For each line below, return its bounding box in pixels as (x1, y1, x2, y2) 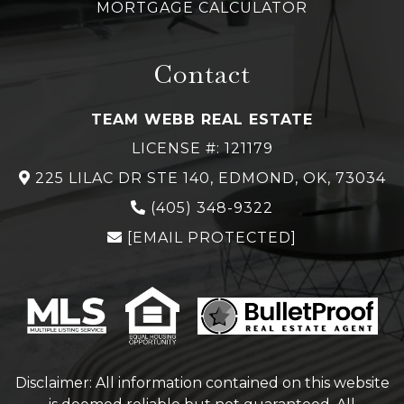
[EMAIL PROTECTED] (127, 229, 297, 247)
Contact (153, 57, 251, 92)
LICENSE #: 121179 (131, 140, 273, 158)
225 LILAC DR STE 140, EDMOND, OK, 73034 (34, 170, 386, 188)
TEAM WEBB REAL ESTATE (91, 111, 313, 129)
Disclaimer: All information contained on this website (14, 374, 390, 392)
